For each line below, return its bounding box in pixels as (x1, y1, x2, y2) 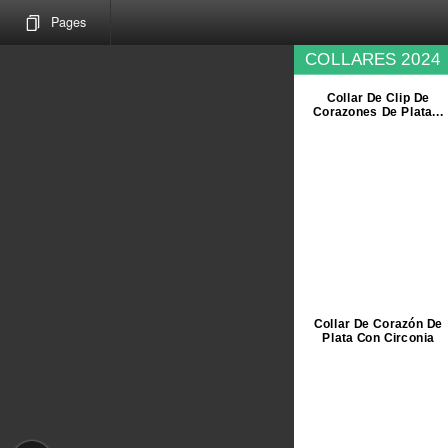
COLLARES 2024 (304, 48, 441, 69)
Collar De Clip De (326, 91, 430, 105)
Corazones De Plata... (313, 104, 444, 119)
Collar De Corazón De (313, 317, 443, 331)
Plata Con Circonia (321, 330, 435, 345)
